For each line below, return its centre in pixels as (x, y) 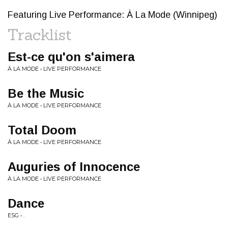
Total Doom (42, 130)
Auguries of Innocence (74, 167)
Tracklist (40, 35)
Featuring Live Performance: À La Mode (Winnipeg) (112, 15)
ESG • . (16, 215)
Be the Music (46, 93)
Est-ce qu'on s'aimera (71, 57)
